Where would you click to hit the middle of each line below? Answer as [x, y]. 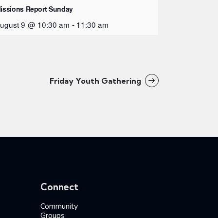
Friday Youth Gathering [96, 81]
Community [59, 206]
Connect [59, 187]
